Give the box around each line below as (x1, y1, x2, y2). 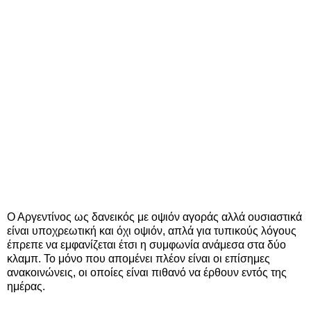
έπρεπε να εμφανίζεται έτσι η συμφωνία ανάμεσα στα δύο (7, 239, 286, 251)
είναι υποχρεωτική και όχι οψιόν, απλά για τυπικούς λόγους (7, 225, 296, 237)
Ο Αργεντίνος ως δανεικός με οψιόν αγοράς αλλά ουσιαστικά (7, 211, 302, 224)
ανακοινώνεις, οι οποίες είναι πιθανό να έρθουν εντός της (7, 267, 287, 279)
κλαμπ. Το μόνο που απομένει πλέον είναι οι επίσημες (7, 253, 270, 265)
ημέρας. (7, 280, 45, 293)
